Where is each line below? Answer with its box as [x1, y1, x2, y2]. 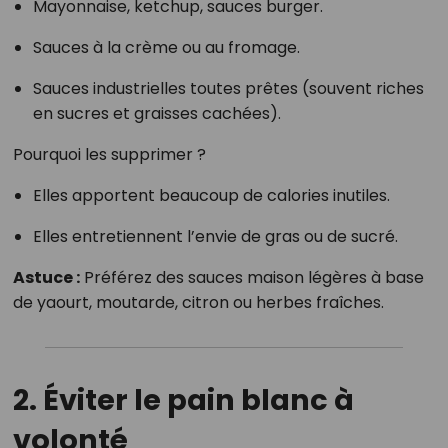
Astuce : [12, 266, 80, 290]
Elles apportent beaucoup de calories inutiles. [32, 184, 390, 208]
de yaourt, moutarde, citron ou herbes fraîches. [12, 291, 384, 315]
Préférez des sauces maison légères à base [79, 266, 424, 290]
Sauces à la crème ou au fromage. [32, 36, 300, 60]
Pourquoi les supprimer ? [12, 143, 206, 167]
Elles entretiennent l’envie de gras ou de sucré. [32, 225, 398, 249]
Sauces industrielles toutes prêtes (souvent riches [32, 77, 424, 101]
